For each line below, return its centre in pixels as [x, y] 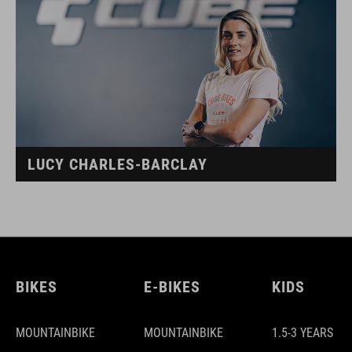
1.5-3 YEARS [302, 333]
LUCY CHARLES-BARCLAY [117, 164]
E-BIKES [172, 287]
